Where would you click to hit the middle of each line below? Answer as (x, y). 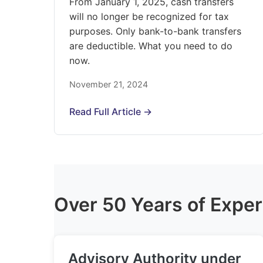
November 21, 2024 (109, 84)
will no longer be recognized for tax (149, 16)
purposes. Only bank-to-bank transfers (155, 31)
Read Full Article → (111, 112)
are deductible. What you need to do (151, 46)
